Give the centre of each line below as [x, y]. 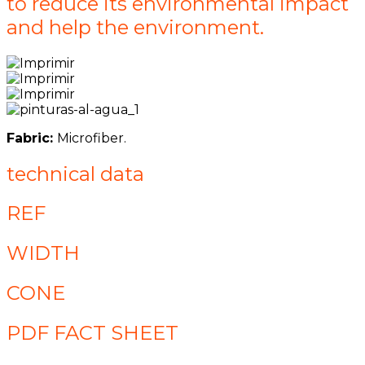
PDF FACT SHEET [92, 333]
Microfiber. [92, 138]
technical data [75, 174]
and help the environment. [135, 27]
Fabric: [32, 138]
